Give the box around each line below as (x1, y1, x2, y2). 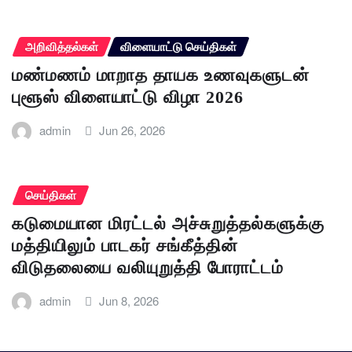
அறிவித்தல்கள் (25, 38, 98, 56)
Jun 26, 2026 (99, 122, 166, 139)
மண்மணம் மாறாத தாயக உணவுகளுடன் (12, 65, 310, 86)
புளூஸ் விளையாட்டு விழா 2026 (12, 87, 244, 108)
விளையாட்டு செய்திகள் (120, 38, 236, 56)
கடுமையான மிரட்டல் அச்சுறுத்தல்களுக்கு (12, 213, 324, 233)
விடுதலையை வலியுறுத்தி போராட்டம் (12, 257, 284, 277)
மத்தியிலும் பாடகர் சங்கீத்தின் (12, 235, 238, 255)
